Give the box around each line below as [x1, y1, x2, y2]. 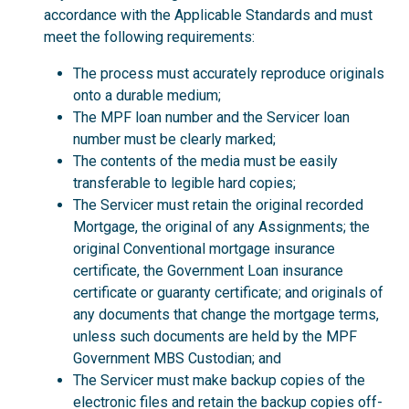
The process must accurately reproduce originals [73, 65, 384, 82]
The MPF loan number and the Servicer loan [73, 109, 350, 126]
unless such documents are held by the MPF [73, 328, 357, 345]
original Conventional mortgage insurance [73, 240, 335, 257]
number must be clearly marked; [73, 131, 276, 148]
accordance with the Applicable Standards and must [44, 6, 372, 24]
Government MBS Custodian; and [73, 350, 281, 367]
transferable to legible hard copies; [73, 174, 296, 192]
